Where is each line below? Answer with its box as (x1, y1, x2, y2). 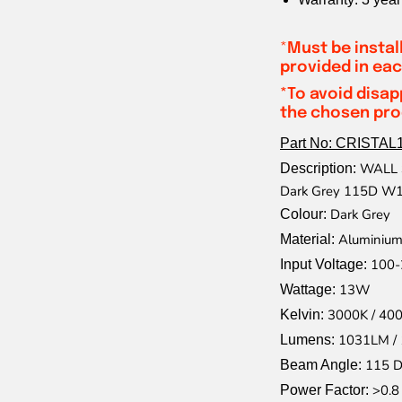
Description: (280, 161, 360, 177)
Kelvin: (280, 307, 328, 323)
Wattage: (280, 282, 339, 298)
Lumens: (280, 332, 338, 348)
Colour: (280, 206, 330, 223)
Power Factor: (280, 382, 372, 398)
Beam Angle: (280, 357, 365, 373)
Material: (280, 232, 338, 248)
